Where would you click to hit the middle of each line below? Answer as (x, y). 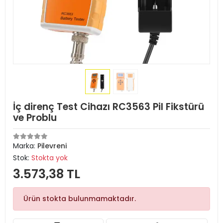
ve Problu (35, 118)
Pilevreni (52, 146)
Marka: (25, 146)
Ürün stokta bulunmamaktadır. (80, 199)
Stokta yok (50, 158)
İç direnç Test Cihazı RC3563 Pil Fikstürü (109, 107)
